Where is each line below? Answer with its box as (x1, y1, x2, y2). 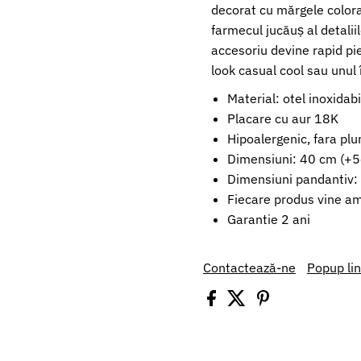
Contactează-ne (202, 259, 296, 276)
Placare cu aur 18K (226, 110, 338, 127)
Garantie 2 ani (226, 210, 310, 227)
